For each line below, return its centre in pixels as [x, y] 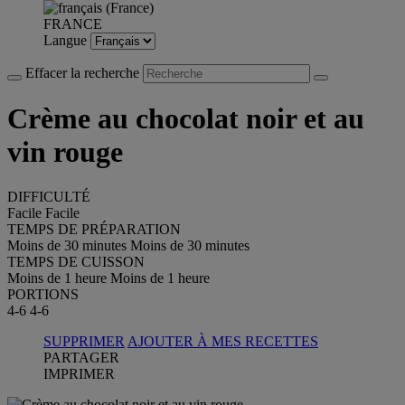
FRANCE [73, 24]
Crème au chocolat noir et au [186, 119]
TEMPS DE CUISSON [76, 261]
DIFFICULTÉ [49, 196]
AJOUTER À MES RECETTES [223, 341]
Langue [67, 40]
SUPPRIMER [84, 341]
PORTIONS [43, 294]
